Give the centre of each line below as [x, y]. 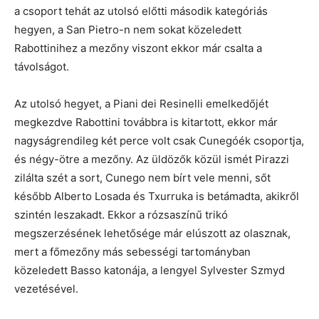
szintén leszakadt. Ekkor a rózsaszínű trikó [121, 215]
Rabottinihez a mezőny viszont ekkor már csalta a [138, 48]
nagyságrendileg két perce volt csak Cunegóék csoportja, [159, 141]
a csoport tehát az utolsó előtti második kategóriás [141, 11]
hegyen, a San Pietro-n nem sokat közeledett [128, 30]
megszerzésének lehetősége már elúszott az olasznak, [152, 234]
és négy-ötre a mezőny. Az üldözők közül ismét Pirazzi [152, 159]
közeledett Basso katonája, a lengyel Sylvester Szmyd [150, 271]
